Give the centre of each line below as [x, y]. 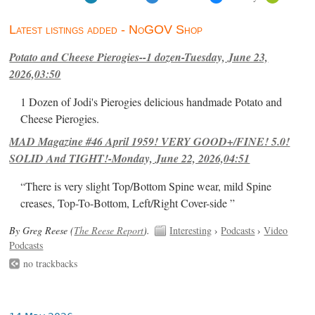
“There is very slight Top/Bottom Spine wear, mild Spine [146, 187]
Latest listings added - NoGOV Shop [106, 30]
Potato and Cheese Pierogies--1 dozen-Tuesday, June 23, [139, 57]
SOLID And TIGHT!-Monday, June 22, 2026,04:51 [130, 159]
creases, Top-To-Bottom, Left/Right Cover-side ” [128, 204]
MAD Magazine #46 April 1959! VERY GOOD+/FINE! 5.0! [150, 142]
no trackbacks [51, 264]
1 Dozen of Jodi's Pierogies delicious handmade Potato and [152, 102]
